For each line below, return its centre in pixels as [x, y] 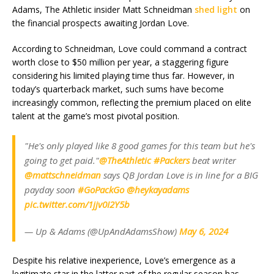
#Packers [172, 161]
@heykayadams [158, 190]
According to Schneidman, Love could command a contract [130, 49]
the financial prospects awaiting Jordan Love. [101, 23]
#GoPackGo [101, 190]
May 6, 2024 [204, 231]
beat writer [213, 161]
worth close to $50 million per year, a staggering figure [120, 62]
